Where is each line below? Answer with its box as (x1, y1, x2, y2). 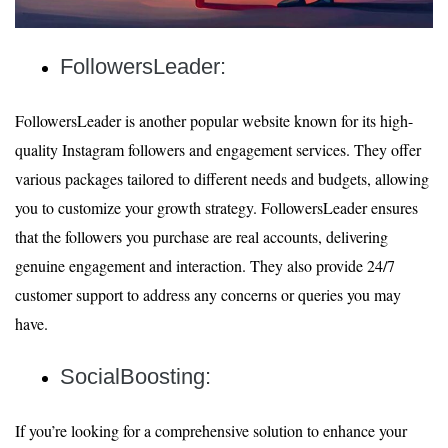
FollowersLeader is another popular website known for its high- (15, 110, 413, 131)
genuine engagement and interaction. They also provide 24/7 (15, 255, 395, 276)
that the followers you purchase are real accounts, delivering (15, 226, 388, 247)
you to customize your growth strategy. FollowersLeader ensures (15, 197, 418, 218)
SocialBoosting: (60, 364, 211, 389)
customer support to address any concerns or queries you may (15, 284, 401, 305)
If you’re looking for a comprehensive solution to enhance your (15, 420, 407, 441)
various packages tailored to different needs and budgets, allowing (15, 168, 429, 189)
